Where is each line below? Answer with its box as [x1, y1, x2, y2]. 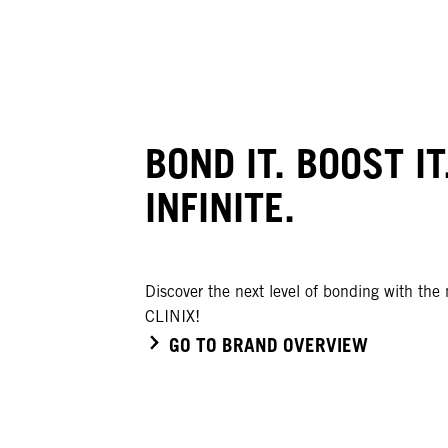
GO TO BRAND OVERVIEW [169, 333, 369, 356]
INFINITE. [145, 183, 296, 232]
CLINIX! [145, 306, 201, 326]
